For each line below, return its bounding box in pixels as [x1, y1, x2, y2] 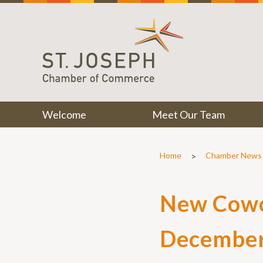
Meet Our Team [151, 108, 225, 121]
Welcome [42, 108, 86, 121]
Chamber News [205, 150, 262, 161]
